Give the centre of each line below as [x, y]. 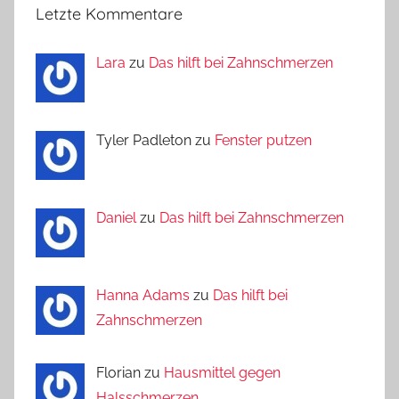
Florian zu [130, 372]
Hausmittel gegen [222, 372]
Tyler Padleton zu [155, 140]
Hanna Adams [142, 295]
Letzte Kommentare [109, 14]
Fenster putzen [263, 140]
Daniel [116, 217]
